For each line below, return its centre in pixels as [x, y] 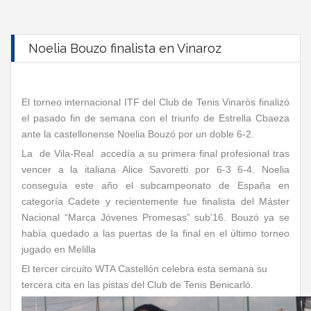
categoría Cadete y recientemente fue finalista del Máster [155, 201]
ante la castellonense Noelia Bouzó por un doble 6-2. [138, 134]
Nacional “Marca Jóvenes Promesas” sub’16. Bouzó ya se [155, 217]
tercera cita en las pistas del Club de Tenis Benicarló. [139, 285]
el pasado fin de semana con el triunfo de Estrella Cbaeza [155, 118]
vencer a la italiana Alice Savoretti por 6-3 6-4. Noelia [155, 169]
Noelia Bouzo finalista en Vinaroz [125, 48]
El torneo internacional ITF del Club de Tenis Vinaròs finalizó [155, 102]
